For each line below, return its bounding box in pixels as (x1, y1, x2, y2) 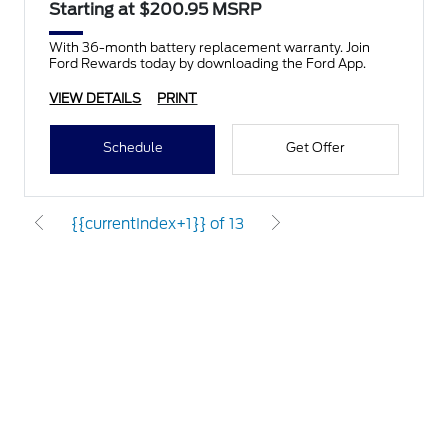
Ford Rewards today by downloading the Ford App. (49, 56, 367, 72)
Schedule (102, 140, 163, 156)
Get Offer (285, 140, 345, 156)
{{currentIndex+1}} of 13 (71, 215, 245, 234)
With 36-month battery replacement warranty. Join (49, 40, 371, 56)
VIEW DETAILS (49, 91, 142, 107)
